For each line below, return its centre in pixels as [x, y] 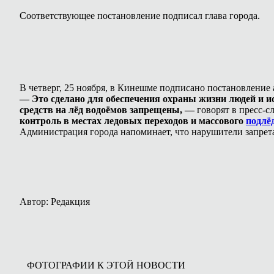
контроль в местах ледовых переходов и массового [133, 121]
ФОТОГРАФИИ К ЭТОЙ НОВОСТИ [106, 265]
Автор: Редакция [55, 202]
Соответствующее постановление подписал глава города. [140, 16]
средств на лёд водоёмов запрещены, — [107, 110]
